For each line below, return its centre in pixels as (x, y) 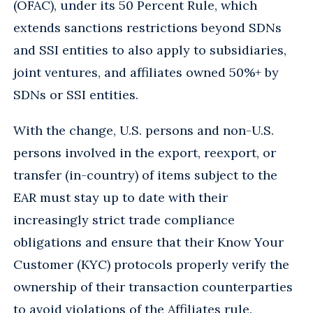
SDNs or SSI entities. (76, 94)
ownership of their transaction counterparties (153, 286)
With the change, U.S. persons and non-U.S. (144, 130)
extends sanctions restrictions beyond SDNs (147, 27)
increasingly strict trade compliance (124, 219)
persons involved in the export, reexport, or (145, 152)
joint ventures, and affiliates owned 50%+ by (146, 72)
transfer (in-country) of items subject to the (145, 175)
